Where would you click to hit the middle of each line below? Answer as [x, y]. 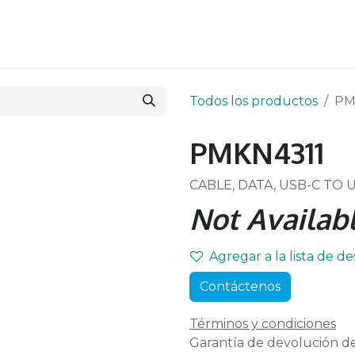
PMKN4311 [257, 153]
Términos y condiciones [263, 324]
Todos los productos [254, 101]
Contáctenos [240, 286]
